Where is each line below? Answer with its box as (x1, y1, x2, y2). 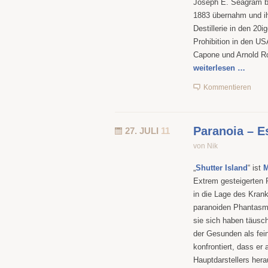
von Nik (193, 142, 218, 150)
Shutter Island (196, 163, 248, 172)
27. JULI (125, 126, 161, 136)
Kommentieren (203, 83, 251, 92)
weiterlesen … (193, 63, 245, 72)
